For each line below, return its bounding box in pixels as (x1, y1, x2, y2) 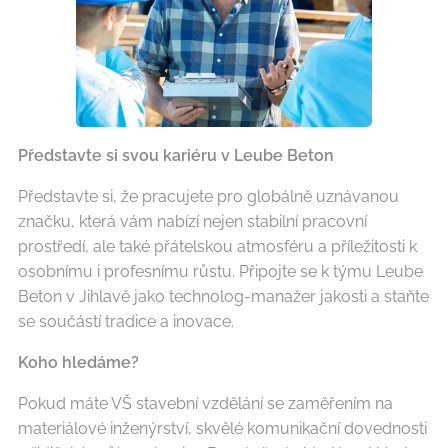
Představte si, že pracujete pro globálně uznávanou (18, 186, 399, 206)
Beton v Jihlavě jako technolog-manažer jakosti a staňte (18, 286, 429, 306)
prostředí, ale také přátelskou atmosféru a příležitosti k (18, 236, 417, 256)
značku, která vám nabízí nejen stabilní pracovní (18, 211, 367, 231)
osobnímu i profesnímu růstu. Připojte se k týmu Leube (18, 261, 423, 281)
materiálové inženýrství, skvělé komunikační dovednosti (18, 418, 427, 438)
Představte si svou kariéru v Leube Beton (18, 145, 334, 165)
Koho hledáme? (18, 352, 139, 372)
